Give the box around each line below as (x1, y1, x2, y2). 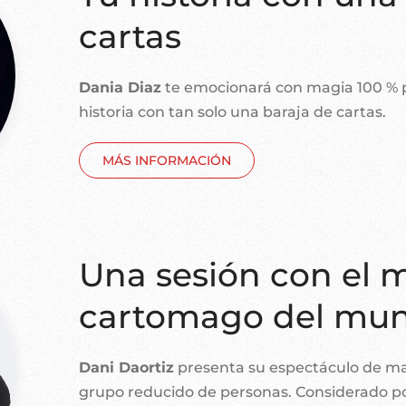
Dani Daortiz (79, 359, 175, 377)
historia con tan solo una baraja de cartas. (79, 102, 387, 121)
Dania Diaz (79, 78, 162, 96)
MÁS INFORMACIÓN (102, 151, 232, 169)
